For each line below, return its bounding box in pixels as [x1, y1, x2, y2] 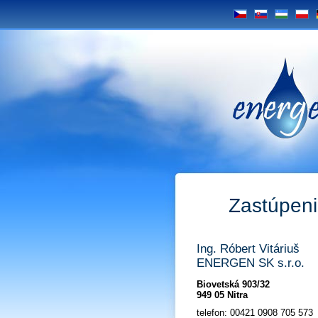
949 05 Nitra [197, 290, 248, 300]
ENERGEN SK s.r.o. [197, 256, 305, 270]
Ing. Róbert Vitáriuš [197, 242, 300, 256]
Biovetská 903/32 [197, 279, 270, 290]
